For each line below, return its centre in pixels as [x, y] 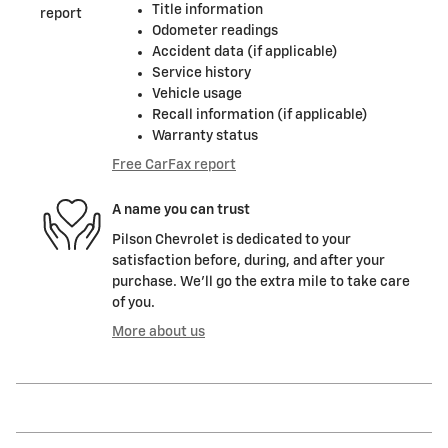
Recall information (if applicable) [260, 114]
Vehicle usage [197, 93]
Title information [207, 9]
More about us [158, 331]
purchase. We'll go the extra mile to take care [261, 281]
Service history [201, 72]
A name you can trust [181, 210]
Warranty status [205, 135]
